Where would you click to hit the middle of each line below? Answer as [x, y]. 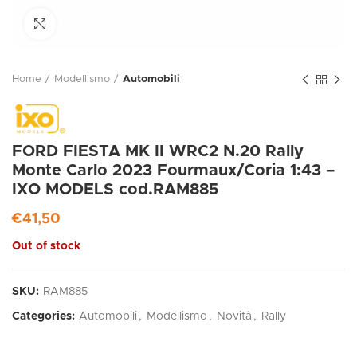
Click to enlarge [96, 24]
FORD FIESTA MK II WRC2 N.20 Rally [158, 152]
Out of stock [46, 247]
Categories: [45, 317]
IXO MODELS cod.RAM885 [115, 190]
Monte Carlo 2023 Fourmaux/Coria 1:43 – [173, 171]
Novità [234, 317]
